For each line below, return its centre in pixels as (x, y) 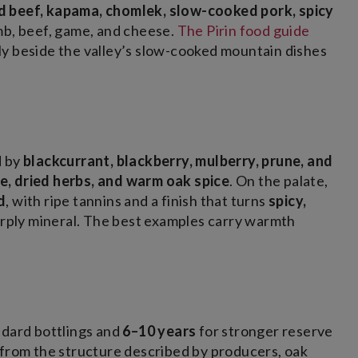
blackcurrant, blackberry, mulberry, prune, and (178, 161)
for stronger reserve (265, 331)
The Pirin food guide (243, 31)
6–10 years (159, 331)
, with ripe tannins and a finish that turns (137, 201)
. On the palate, (279, 181)
